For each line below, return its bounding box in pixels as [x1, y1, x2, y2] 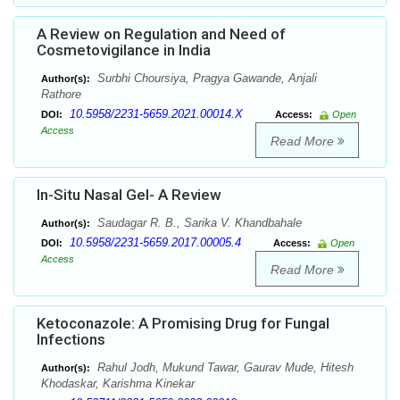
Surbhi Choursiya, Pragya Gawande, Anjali [94, 71, 317, 86]
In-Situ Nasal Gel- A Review [37, 186, 221, 204]
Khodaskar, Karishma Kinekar [41, 377, 195, 391]
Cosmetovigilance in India [37, 41, 211, 60]
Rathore [41, 87, 81, 102]
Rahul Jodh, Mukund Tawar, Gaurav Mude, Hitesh [94, 361, 354, 375]
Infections [37, 330, 105, 349]
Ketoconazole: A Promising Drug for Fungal [37, 314, 329, 333]
